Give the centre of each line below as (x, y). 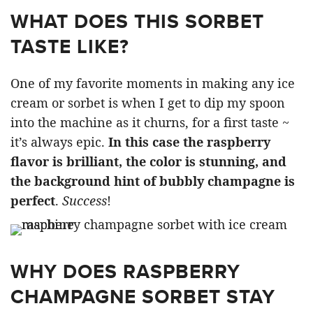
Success (85, 201)
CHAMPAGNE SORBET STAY (143, 297)
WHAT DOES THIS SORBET (137, 21)
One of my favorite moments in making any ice (153, 83)
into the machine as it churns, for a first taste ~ (150, 122)
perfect (33, 201)
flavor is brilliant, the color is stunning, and (148, 161)
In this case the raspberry (189, 142)
